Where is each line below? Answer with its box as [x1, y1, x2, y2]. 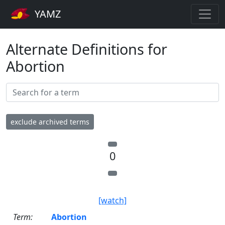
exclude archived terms [11, 117, 89, 127]
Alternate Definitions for [6, 39, 167, 59]
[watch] [98, 194, 127, 206]
